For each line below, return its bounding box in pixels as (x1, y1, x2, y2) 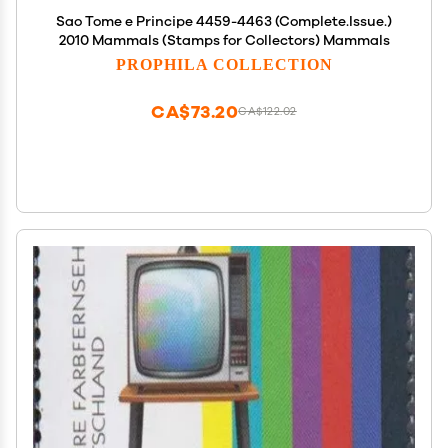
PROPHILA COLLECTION (115, 54, 333, 73)
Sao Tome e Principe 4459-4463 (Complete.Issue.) (56, 12, 392, 31)
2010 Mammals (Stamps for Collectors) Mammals (58, 31, 390, 50)
